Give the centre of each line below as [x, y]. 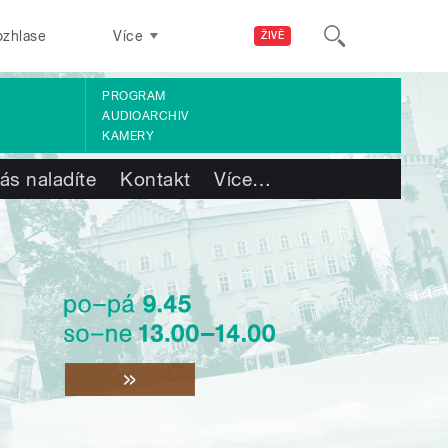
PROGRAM [134, 95]
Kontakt [155, 179]
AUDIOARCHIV [145, 115]
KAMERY [128, 135]
